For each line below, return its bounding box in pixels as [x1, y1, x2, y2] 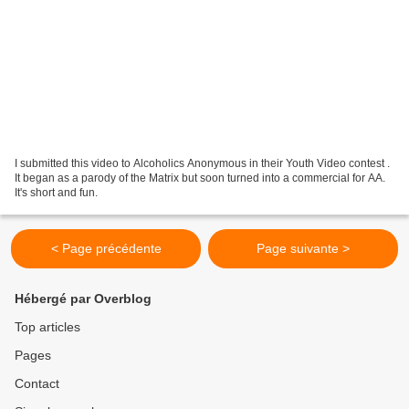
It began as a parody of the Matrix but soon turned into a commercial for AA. [15, 171, 385, 184]
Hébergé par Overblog [15, 291, 152, 306]
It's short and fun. [15, 185, 98, 199]
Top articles [15, 320, 80, 334]
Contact [15, 376, 59, 391]
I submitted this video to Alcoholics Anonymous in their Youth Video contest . [15, 156, 390, 170]
